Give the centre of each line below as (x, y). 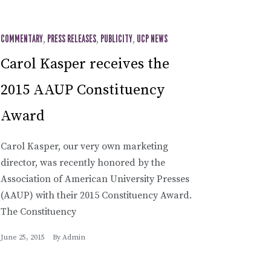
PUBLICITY (116, 39)
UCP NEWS (152, 39)
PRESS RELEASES (72, 39)
